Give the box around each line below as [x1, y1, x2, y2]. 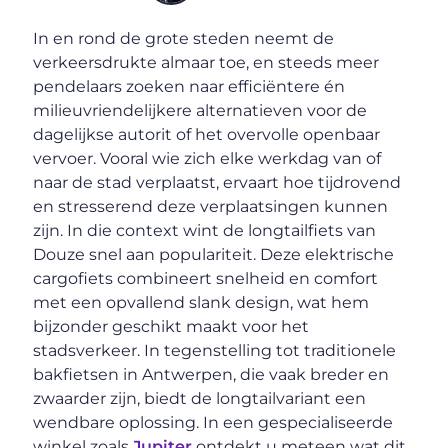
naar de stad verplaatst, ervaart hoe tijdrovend [33, 173, 402, 193]
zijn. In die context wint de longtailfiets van [33, 221, 377, 241]
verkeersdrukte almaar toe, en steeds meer [33, 53, 380, 73]
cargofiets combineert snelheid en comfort [33, 269, 379, 289]
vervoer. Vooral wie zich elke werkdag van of [33, 149, 382, 169]
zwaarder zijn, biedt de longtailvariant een [33, 389, 367, 409]
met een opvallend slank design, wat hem [33, 293, 370, 313]
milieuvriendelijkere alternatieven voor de [33, 101, 368, 121]
